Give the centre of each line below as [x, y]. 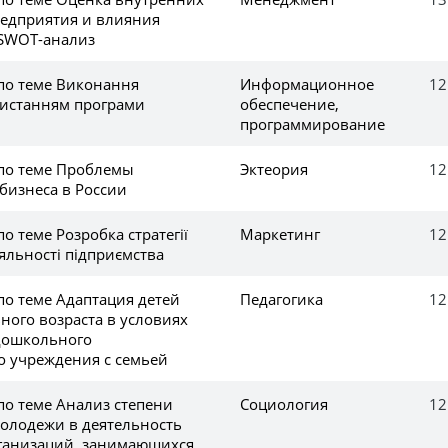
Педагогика [281, 298]
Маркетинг [280, 233]
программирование [312, 123]
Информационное [307, 83]
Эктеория [274, 168]
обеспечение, [289, 103]
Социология [284, 403]
